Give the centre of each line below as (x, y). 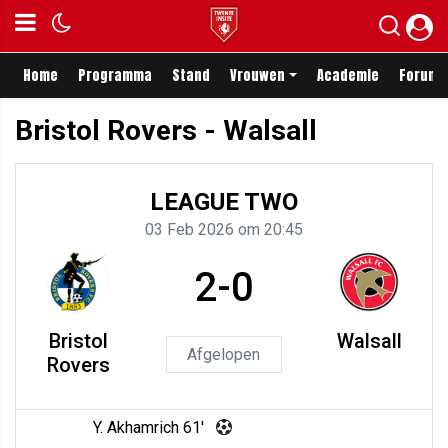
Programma (115, 75)
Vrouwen (257, 75)
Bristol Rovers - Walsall (166, 130)
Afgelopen (224, 354)
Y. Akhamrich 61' (148, 427)
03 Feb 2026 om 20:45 (224, 229)
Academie (347, 75)
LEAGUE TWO (224, 202)
